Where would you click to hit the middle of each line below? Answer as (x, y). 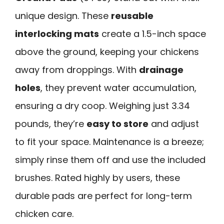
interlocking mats (57, 34)
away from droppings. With (77, 70)
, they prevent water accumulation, (118, 88)
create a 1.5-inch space (152, 34)
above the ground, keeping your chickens (107, 52)
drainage (161, 70)
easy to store (117, 124)
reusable (132, 16)
